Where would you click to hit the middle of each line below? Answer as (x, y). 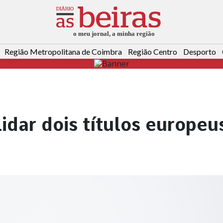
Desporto (200, 52)
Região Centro (153, 52)
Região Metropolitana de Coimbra (63, 52)
